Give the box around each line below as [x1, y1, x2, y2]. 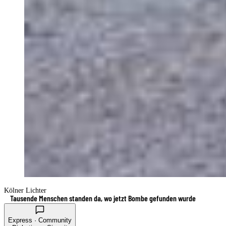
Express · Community [8, 216, 72, 224]
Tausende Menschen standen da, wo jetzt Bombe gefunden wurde [10, 193, 196, 203]
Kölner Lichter [4, 186, 46, 194]
